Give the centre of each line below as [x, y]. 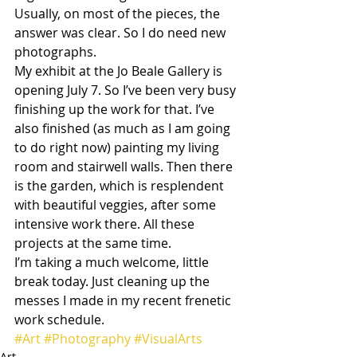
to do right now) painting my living [118, 147]
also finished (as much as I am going [124, 128]
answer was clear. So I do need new [122, 33]
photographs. [55, 52]
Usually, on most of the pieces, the [119, 14]
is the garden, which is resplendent [121, 186]
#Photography [87, 339]
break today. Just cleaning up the [114, 281]
